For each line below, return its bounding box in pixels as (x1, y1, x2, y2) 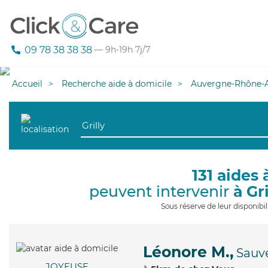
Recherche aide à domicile (62, 78, 172, 89)
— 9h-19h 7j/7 (92, 44, 150, 56)
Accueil (12, 78, 42, 89)
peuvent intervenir (89, 182, 233, 200)
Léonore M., (143, 243, 234, 261)
